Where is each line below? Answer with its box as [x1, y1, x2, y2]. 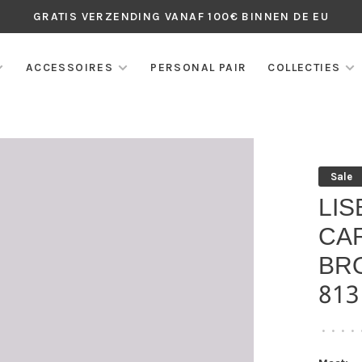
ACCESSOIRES [25, 61, 114, 74]
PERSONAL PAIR [150, 61, 247, 74]
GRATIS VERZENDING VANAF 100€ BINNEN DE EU [32, 10, 330, 23]
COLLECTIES [267, 61, 341, 74]
